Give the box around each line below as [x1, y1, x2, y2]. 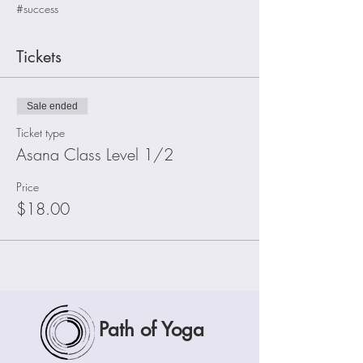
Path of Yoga [99, 317, 204, 342]
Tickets [16, 46, 62, 67]
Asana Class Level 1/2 [16, 143, 173, 165]
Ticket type [16, 125, 65, 140]
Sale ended [27, 100, 78, 112]
